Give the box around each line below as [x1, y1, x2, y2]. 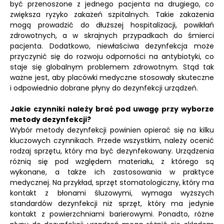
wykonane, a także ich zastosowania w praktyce [10, 167, 214, 177]
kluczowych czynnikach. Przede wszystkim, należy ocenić [10, 135, 214, 145]
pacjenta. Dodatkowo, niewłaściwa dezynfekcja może [10, 41, 214, 51]
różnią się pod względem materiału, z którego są [10, 156, 214, 166]
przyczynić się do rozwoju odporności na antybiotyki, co [10, 51, 214, 61]
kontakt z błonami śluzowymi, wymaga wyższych [10, 188, 214, 198]
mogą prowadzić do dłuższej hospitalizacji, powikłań [10, 20, 214, 30]
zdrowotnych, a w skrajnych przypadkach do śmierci [10, 30, 214, 40]
